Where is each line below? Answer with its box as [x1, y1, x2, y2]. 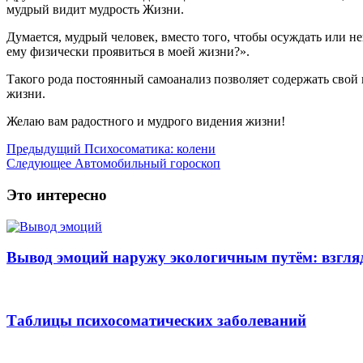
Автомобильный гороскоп [71, 156, 220, 171]
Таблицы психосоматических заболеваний [6, 311, 306, 329]
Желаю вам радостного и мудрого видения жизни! [6, 114, 285, 129]
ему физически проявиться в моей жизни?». [6, 45, 250, 59]
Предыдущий [6, 142, 81, 156]
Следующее [6, 156, 71, 171]
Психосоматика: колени [81, 142, 216, 156]
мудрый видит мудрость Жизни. [6, 2, 184, 17]
